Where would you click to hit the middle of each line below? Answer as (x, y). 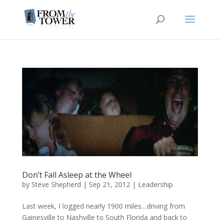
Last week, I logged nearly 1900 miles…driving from (103, 206)
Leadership (155, 184)
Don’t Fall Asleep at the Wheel (77, 175)
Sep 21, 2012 (109, 184)
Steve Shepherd (56, 184)
